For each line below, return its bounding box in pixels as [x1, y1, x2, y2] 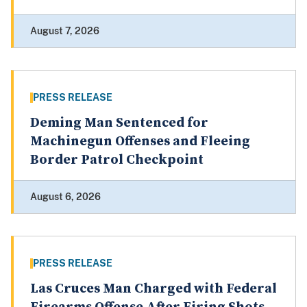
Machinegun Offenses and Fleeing [30, 133, 250, 151]
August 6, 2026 [30, 191, 101, 203]
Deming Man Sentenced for [30, 114, 208, 132]
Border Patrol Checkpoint [30, 151, 204, 169]
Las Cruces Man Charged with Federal [30, 280, 277, 298]
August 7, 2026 [30, 25, 99, 37]
